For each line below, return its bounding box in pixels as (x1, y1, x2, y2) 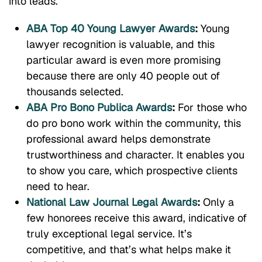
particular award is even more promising (26, 53, 221, 67)
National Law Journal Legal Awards (26, 195, 197, 209)
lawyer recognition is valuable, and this (26, 37, 215, 51)
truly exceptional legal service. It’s (26, 227, 192, 241)
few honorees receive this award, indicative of (26, 211, 247, 225)
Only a (203, 195, 234, 209)
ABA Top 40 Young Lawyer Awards (26, 22, 195, 36)
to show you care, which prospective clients (26, 164, 237, 178)
